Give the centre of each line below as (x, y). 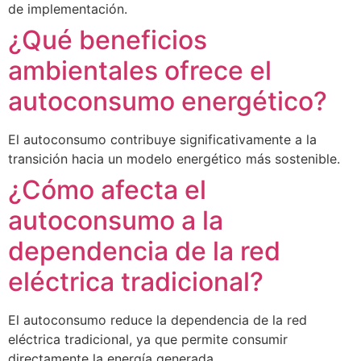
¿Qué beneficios (108, 40)
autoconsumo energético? (168, 101)
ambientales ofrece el (140, 71)
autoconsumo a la (116, 220)
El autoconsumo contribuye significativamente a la (162, 139)
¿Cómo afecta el (107, 190)
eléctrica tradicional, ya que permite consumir (148, 339)
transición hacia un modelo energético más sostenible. (174, 159)
